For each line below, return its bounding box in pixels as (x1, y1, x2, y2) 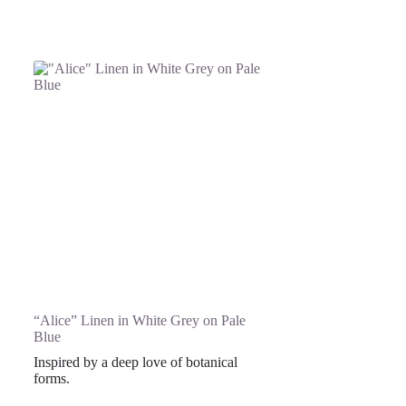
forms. (33, 370, 70, 386)
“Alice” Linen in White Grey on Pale (33, 312, 246, 328)
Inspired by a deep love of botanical (33, 353, 237, 370)
